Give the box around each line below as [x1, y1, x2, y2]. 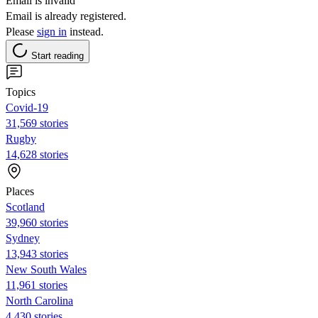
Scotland [6, 200, 45, 213]
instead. [67, 25, 104, 38]
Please [6, 25, 37, 38]
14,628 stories [6, 148, 68, 160]
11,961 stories [6, 278, 67, 291]
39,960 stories [6, 216, 68, 229]
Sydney [6, 231, 40, 244]
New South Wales [6, 263, 87, 275]
